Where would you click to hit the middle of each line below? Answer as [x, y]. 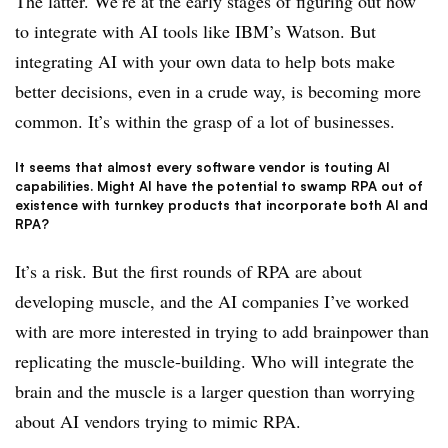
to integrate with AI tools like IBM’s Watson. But [195, 31]
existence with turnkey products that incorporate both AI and [221, 205]
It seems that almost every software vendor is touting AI [202, 167]
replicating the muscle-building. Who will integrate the [214, 361]
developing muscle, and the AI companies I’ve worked [212, 301]
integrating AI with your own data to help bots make [205, 61]
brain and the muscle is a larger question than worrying [215, 391]
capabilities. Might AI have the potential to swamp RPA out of [219, 186]
